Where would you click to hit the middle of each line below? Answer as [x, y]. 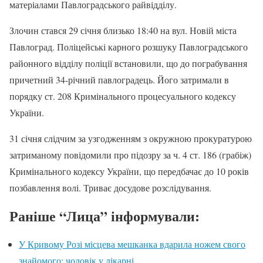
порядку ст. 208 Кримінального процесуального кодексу [123, 96]
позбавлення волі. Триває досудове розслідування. [110, 187]
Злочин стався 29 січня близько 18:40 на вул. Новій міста [123, 30]
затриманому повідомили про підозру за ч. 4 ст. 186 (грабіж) [130, 154]
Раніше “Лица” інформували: [104, 215]
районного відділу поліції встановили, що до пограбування [128, 63]
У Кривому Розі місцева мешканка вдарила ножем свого [132, 244]
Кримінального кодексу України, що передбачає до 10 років [129, 171]
